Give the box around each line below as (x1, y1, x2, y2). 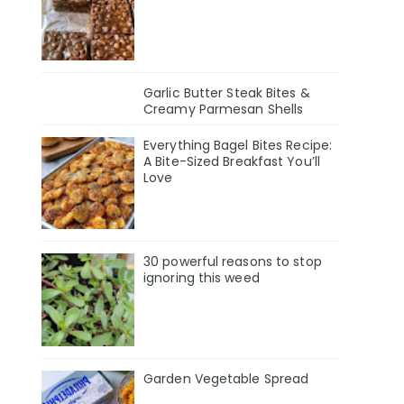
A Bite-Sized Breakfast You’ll (143, 151, 320, 170)
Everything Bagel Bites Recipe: (143, 135, 333, 154)
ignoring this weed (143, 269, 260, 288)
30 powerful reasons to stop (143, 252, 322, 271)
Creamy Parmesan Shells (143, 99, 304, 118)
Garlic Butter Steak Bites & (143, 83, 310, 102)
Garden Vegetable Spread (143, 370, 309, 389)
